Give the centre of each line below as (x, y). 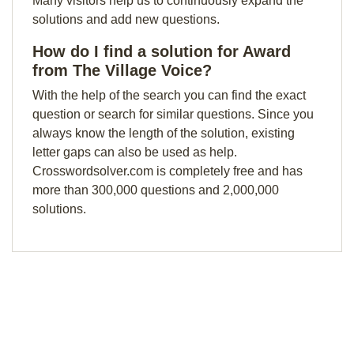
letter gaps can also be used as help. (135, 152)
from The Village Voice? (122, 70)
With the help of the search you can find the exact (169, 95)
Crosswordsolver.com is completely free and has (168, 171)
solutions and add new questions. (126, 19)
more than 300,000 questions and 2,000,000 (156, 190)
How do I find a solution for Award (162, 51)
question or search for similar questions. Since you (173, 114)
